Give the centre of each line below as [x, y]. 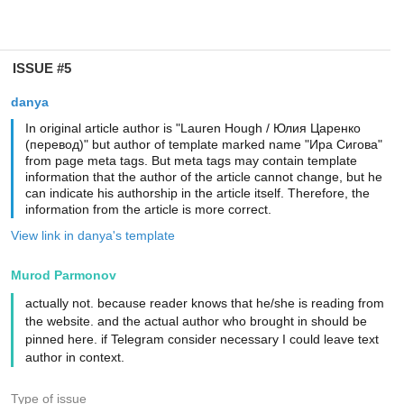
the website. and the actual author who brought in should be [196, 321]
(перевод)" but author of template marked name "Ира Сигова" [203, 144]
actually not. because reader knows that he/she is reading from [204, 303]
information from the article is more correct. [148, 209]
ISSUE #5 [41, 68]
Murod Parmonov [63, 275]
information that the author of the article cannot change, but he [203, 177]
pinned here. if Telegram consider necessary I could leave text [202, 339]
